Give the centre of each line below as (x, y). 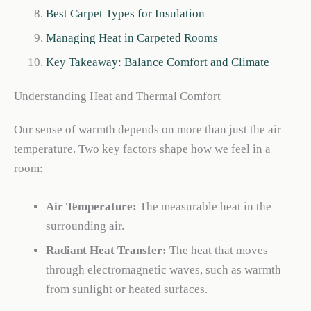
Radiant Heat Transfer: (106, 250)
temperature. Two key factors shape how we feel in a (142, 149)
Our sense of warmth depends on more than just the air (148, 129)
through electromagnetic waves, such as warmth (163, 269)
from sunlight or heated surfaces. (126, 289)
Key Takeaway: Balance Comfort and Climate (157, 62)
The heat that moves (217, 250)
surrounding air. (85, 226)
